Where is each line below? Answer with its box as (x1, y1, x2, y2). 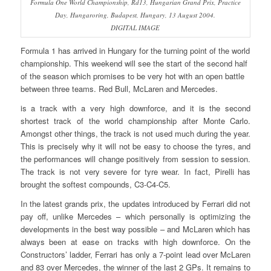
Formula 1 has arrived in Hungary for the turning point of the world (20, 44, 250, 56)
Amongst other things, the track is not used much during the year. (20, 127, 251, 139)
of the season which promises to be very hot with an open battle (20, 70, 244, 82)
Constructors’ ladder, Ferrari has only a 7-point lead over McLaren (20, 248, 251, 260)
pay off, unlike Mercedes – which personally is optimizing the (20, 210, 251, 222)
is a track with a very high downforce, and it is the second (20, 102, 251, 114)
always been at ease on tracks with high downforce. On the (20, 235, 251, 247)
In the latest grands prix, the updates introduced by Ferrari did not (20, 197, 251, 209)
